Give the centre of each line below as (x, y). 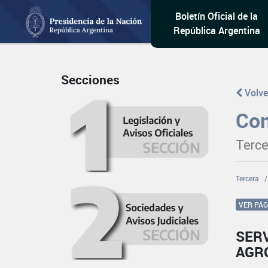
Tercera (248, 178)
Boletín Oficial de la (217, 16)
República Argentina (217, 31)
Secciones (90, 80)
